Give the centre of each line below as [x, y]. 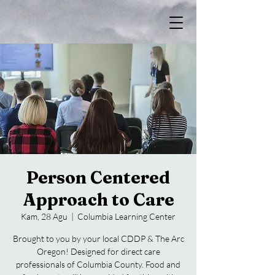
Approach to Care [98, 199]
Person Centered [98, 177]
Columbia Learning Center [126, 216]
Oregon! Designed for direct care [98, 251]
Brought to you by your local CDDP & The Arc [98, 238]
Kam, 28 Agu [44, 216]
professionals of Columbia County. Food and [98, 264]
